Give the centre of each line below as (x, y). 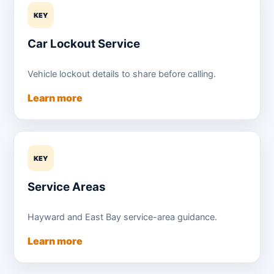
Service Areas (67, 187)
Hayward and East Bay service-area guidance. (122, 217)
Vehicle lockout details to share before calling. (122, 74)
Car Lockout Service (84, 44)
